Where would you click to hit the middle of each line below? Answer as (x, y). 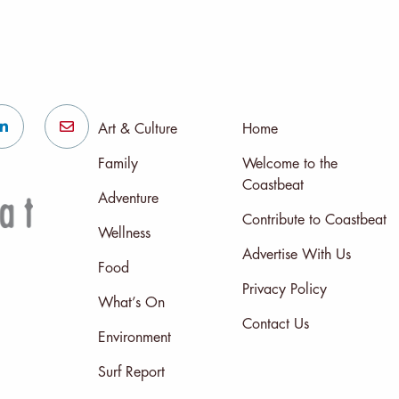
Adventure (128, 198)
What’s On (131, 302)
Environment (134, 337)
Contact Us (275, 324)
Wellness (124, 233)
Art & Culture (137, 129)
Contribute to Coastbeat (314, 220)
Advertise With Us (296, 254)
